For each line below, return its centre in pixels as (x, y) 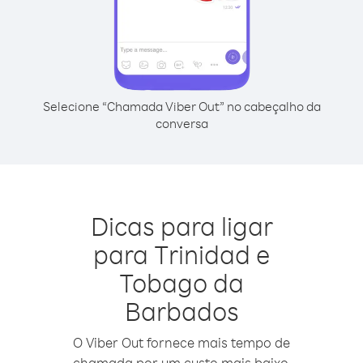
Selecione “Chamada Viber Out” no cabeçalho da (181, 106)
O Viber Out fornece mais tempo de (181, 342)
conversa (181, 123)
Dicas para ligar (181, 226)
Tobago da (181, 282)
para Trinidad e (181, 254)
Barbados (181, 311)
